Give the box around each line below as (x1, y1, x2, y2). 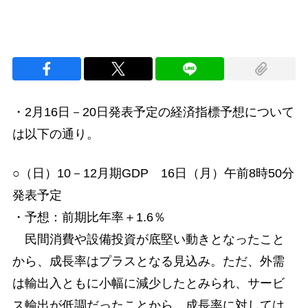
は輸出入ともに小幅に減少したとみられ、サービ (12, 276, 285, 291)
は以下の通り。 (12, 127, 99, 142)
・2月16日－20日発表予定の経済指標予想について (12, 105, 294, 120)
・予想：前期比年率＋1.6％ (12, 210, 166, 225)
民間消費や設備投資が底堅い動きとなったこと (12, 232, 285, 247)
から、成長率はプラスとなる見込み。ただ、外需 (12, 254, 285, 269)
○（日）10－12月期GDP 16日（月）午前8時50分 (12, 166, 294, 181)
